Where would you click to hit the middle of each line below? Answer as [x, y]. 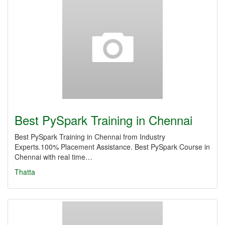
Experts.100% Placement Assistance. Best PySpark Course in [112, 147]
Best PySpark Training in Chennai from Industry [90, 137]
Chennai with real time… [53, 157]
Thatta [25, 172]
